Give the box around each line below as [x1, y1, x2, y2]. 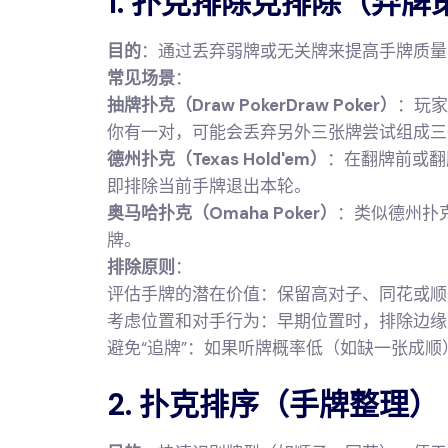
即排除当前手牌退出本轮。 [107, 175, 311, 197]
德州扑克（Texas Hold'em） [107, 148, 327, 170]
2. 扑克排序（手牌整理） [107, 385, 439, 424]
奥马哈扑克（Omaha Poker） [107, 202, 337, 224]
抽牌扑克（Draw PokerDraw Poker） [107, 94, 397, 116]
